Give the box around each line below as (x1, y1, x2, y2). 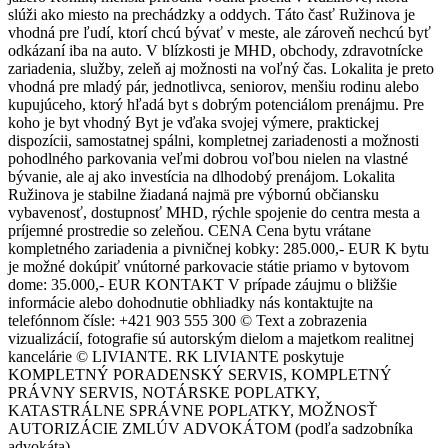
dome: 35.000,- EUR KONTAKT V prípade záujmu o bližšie (8, 275, 397, 293)
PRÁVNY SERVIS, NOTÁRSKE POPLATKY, (8, 383, 320, 401)
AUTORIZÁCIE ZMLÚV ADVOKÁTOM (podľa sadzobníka (8, 419, 413, 437)
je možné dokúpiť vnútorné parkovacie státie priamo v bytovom (8, 257, 409, 275)
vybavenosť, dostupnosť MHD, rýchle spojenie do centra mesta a (8, 203, 420, 221)
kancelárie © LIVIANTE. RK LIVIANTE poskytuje (8, 347, 344, 365)
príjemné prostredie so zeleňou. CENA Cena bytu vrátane (8, 221, 371, 239)
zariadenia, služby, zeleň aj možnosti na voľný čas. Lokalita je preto (8, 59, 434, 77)
